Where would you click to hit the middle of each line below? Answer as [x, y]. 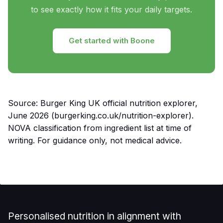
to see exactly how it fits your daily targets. [111, 10]
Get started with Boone [111, 41]
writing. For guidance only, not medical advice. [95, 141]
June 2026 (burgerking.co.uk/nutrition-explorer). [101, 116]
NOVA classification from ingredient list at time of [100, 128]
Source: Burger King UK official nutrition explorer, [103, 103]
